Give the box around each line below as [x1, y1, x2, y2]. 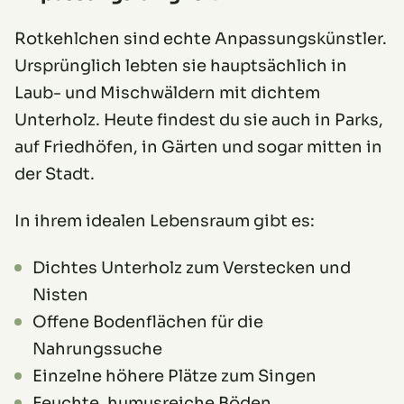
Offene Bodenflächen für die [32, 311, 263, 332]
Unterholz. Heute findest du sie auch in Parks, [14, 109, 383, 130]
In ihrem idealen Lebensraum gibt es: [14, 210, 315, 231]
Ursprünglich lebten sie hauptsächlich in [14, 55, 347, 76]
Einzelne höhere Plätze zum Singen [32, 365, 317, 386]
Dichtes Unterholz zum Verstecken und [32, 257, 351, 278]
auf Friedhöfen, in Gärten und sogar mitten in [14, 136, 382, 157]
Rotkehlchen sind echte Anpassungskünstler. [14, 28, 387, 49]
